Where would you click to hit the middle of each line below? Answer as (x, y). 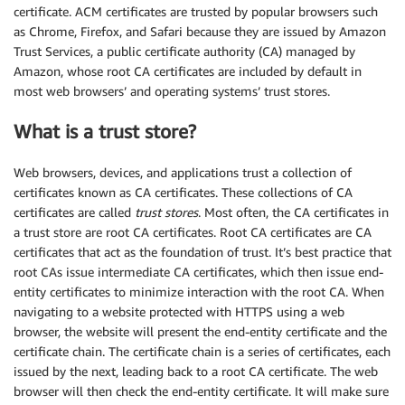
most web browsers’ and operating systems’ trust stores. (172, 90)
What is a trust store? (105, 132)
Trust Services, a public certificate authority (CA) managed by (184, 51)
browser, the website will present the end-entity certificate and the (200, 331)
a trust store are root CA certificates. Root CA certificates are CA (193, 231)
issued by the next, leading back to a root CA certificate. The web (196, 371)
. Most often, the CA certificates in (293, 212)
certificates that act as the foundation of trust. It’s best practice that (202, 251)
